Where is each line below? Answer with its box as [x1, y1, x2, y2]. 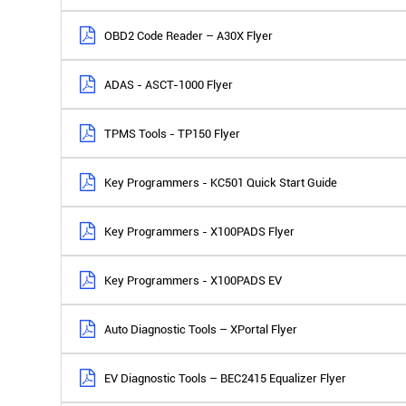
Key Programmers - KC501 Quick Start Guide [104, 175, 338, 189]
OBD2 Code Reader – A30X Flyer [104, 28, 274, 43]
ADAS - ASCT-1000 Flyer [104, 77, 234, 92]
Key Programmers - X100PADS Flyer [104, 224, 295, 238]
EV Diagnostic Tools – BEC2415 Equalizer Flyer [104, 371, 347, 385]
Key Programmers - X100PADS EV [104, 273, 283, 287]
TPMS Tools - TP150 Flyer [104, 126, 241, 140]
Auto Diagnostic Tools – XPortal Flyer [104, 322, 298, 336]
